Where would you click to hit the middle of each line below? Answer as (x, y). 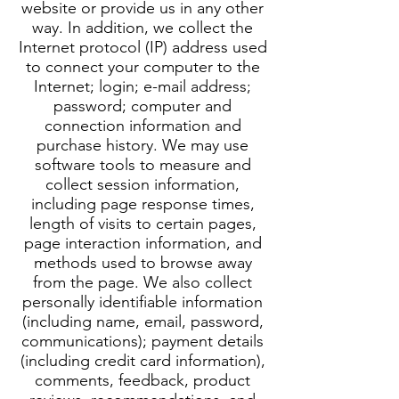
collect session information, (142, 184)
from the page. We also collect (142, 282)
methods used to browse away (142, 263)
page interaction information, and (142, 243)
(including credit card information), (142, 361)
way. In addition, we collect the (142, 28)
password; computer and (142, 106)
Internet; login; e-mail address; (142, 86)
